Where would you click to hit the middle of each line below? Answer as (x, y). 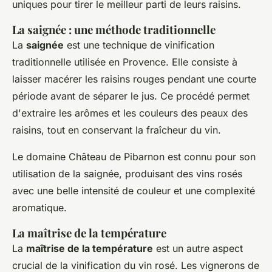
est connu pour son (210, 157)
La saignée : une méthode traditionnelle (114, 29)
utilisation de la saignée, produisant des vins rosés (127, 174)
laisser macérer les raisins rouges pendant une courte (134, 79)
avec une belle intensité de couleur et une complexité (134, 191)
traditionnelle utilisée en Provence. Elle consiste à (125, 62)
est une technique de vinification (139, 45)
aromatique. (39, 208)
